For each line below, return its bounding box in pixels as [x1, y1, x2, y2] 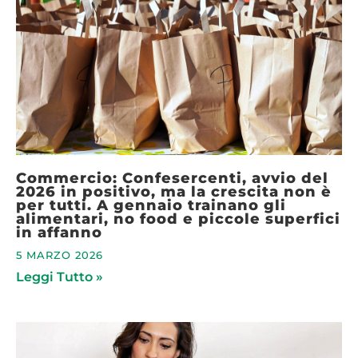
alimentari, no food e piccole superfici [16, 210, 340, 227]
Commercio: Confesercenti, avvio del [16, 169, 328, 186]
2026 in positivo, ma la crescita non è [16, 183, 332, 200]
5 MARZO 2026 [16, 249, 103, 261]
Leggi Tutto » [16, 269, 103, 284]
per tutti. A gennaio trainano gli [16, 197, 286, 213]
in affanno [16, 224, 102, 241]
